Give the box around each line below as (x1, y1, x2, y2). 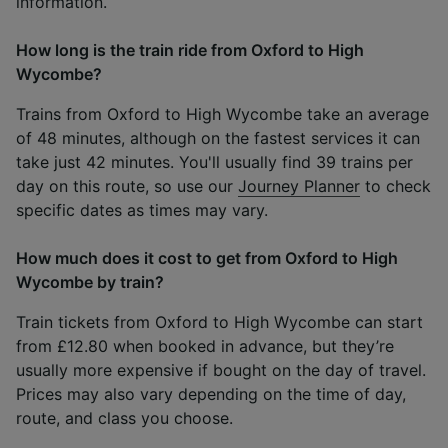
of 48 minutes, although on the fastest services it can (16, 127, 420, 148)
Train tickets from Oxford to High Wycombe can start (16, 311, 423, 332)
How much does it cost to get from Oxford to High (16, 247, 398, 268)
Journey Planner (238, 175, 360, 196)
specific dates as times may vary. (16, 199, 268, 220)
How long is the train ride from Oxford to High (16, 39, 364, 60)
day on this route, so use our (16, 175, 238, 196)
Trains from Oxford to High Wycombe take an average (16, 103, 429, 124)
